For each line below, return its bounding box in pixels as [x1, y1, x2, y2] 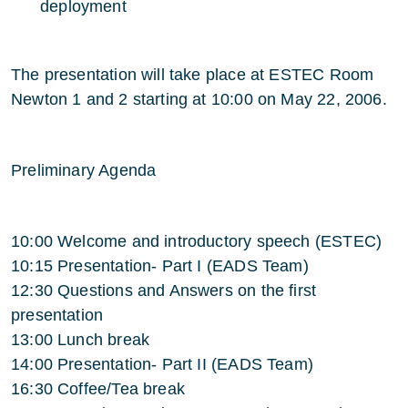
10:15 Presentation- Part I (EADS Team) [11, 257, 309, 275]
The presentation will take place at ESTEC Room [11, 66, 374, 84]
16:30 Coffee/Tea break [11, 380, 185, 398]
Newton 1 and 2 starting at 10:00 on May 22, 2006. [11, 90, 387, 108]
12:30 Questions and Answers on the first [11, 281, 317, 300]
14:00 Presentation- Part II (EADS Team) [11, 355, 314, 373]
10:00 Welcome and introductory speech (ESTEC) [11, 232, 382, 250]
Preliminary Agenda [11, 161, 157, 179]
